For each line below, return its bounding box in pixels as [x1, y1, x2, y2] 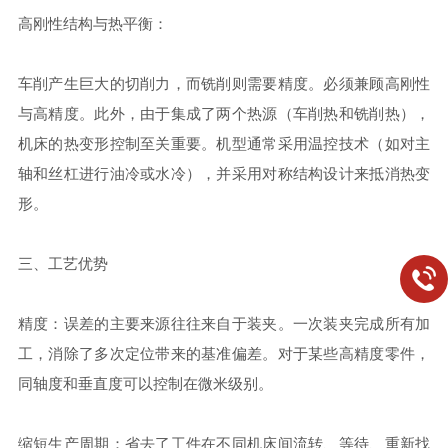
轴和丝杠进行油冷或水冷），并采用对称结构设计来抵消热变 [17, 165, 431, 182]
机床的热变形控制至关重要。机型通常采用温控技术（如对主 [17, 135, 431, 152]
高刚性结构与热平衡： [17, 15, 168, 32]
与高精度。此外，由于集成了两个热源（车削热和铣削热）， [17, 105, 431, 122]
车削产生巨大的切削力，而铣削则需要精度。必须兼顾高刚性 [17, 75, 431, 92]
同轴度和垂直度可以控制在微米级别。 [17, 375, 273, 392]
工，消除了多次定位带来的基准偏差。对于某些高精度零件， [17, 345, 431, 362]
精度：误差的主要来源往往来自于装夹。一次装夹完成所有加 [17, 315, 431, 332]
